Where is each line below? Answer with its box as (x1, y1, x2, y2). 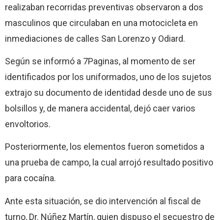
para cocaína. (5, 173, 56, 184)
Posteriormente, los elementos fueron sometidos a (5, 141, 204, 152)
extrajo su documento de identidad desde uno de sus (5, 87, 212, 98)
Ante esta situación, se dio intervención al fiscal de (5, 195, 201, 206)
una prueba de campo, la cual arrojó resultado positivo (5, 157, 213, 168)
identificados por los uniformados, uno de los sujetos (5, 71, 212, 82)
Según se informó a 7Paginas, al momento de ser (5, 55, 195, 66)
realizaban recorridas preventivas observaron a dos (5, 1, 203, 12)
